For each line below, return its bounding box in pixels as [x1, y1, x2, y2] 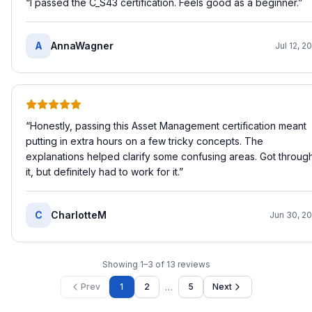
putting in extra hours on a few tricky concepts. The [26, 135, 263, 147]
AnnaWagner [51, 40, 114, 52]
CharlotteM [51, 209, 107, 221]
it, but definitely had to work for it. [26, 166, 179, 178]
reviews [177, 259, 210, 270]
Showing [102, 259, 140, 270]
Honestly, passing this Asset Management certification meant [30, 120, 306, 132]
